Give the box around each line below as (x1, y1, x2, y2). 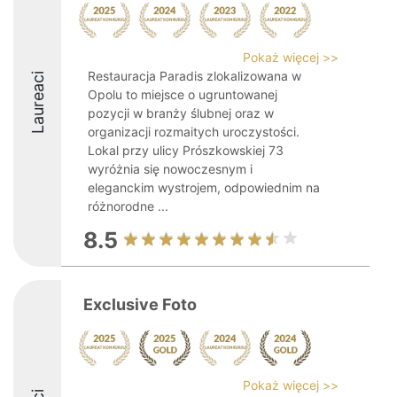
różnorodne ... (88, 198, 168, 214)
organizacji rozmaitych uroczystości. (88, 124, 300, 139)
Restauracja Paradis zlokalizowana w (88, 68, 301, 83)
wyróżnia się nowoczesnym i (88, 161, 253, 176)
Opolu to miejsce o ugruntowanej (88, 87, 277, 102)
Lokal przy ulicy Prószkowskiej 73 (88, 143, 284, 158)
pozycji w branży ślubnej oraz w (88, 105, 274, 121)
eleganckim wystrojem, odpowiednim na (88, 180, 320, 195)
